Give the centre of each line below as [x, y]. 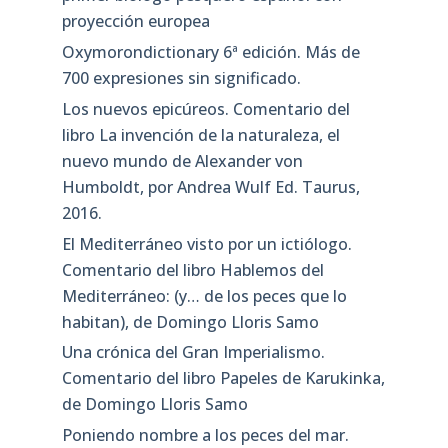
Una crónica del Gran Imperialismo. [193, 352]
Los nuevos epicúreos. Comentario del [205, 108]
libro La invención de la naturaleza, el [200, 134]
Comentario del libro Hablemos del [192, 269]
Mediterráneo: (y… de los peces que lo [204, 295]
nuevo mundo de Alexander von [182, 160]
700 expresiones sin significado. [181, 78]
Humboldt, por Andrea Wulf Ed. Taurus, [210, 186]
